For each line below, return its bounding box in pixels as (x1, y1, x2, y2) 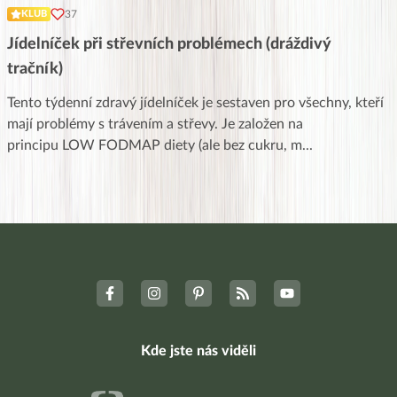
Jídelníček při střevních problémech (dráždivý (7, 35, 331, 52)
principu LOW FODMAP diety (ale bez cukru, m (7, 137, 302, 152)
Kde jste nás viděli (141, 343, 256, 358)
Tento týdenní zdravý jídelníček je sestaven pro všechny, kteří (7, 95, 384, 110)
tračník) (7, 60, 63, 77)
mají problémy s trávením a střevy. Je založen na (7, 116, 303, 131)
